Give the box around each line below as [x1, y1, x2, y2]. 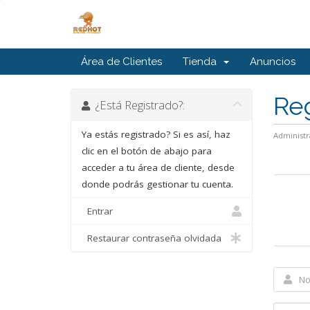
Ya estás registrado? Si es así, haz [82, 128, 230, 140]
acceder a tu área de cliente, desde [82, 161, 235, 174]
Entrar [82, 205, 113, 217]
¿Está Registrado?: [90, 97, 185, 113]
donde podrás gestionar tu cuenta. [82, 178, 233, 190]
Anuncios [250, 55, 295, 68]
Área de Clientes [81, 55, 162, 68]
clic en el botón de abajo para [82, 145, 212, 157]
